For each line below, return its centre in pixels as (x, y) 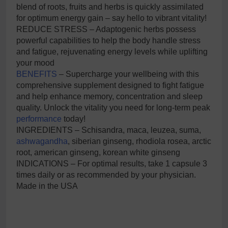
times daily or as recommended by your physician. (106, 175)
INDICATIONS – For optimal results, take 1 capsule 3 (112, 163)
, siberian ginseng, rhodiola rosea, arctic (139, 141)
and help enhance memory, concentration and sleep (109, 96)
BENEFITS (37, 74)
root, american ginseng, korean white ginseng (98, 152)
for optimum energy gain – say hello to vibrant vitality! (111, 18)
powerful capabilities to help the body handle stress (108, 40)
